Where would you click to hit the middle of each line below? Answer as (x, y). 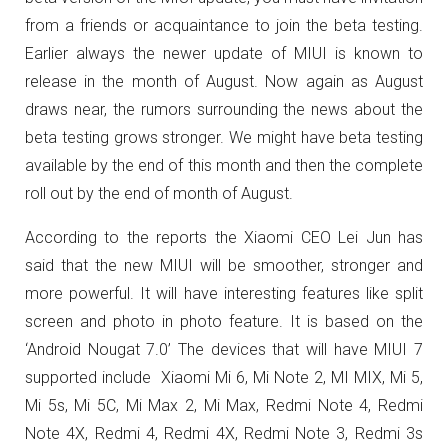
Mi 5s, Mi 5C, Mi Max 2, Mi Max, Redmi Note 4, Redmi (224, 405)
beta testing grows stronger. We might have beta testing (224, 137)
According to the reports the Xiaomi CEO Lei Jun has (224, 237)
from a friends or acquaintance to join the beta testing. (224, 25)
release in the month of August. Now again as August (224, 81)
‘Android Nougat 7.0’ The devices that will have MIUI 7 (224, 349)
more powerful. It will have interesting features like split (224, 293)
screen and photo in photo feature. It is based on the (224, 321)
